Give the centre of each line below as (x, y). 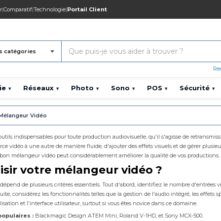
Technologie (50, 9)
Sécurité (195, 88)
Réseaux (38, 88)
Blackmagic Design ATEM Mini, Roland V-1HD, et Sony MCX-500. (118, 216)
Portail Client (87, 9)
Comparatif (18, 9)
